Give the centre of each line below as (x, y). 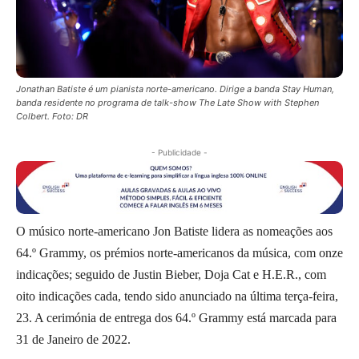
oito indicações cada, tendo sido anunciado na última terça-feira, (177, 296)
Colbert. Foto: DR (52, 116)
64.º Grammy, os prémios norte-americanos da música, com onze (179, 253)
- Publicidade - (179, 152)
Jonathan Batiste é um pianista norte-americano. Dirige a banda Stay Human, (175, 89)
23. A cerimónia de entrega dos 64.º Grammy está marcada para (176, 318)
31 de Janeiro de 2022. (73, 340)
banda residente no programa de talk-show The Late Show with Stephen (167, 102)
